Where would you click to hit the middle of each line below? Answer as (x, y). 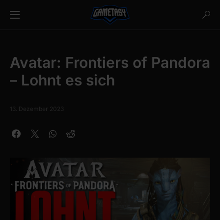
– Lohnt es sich (62, 80)
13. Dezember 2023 (37, 109)
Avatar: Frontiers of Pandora (110, 62)
